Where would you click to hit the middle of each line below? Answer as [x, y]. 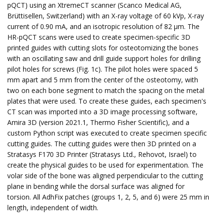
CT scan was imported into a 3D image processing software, [102, 112]
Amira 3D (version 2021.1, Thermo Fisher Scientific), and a [98, 122]
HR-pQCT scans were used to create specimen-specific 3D [99, 37]
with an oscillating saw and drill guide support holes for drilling [104, 58]
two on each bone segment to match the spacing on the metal [106, 90]
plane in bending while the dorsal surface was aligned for [96, 186]
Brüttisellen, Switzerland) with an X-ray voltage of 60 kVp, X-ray [106, 16]
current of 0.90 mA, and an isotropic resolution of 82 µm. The [103, 26]
